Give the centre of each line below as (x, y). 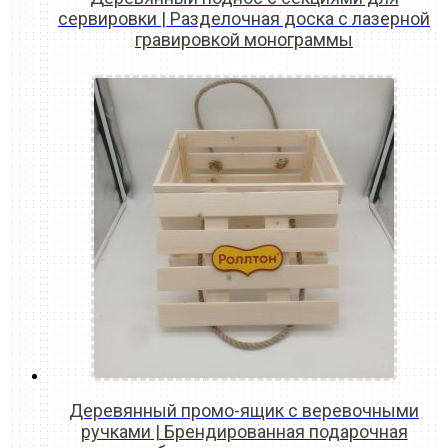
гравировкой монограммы (244, 40)
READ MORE (244, 66)
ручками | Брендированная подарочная (244, 432)
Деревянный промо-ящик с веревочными (244, 411)
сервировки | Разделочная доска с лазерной (244, 19)
